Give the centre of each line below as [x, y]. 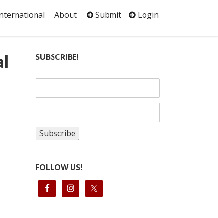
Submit [107, 15]
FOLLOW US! [59, 168]
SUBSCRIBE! [57, 57]
